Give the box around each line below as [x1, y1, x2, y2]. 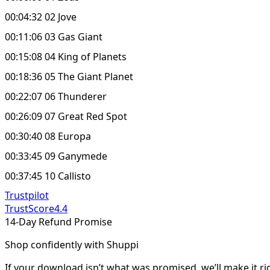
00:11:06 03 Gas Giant [5, 30, 102, 43]
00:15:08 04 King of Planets [5, 49, 127, 63]
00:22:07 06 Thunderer [5, 89, 107, 103]
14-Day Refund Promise [5, 215, 112, 228]
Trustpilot [5, 188, 49, 202]
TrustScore [5, 201, 54, 215]
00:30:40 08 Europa [5, 129, 91, 143]
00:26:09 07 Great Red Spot [5, 109, 127, 123]
